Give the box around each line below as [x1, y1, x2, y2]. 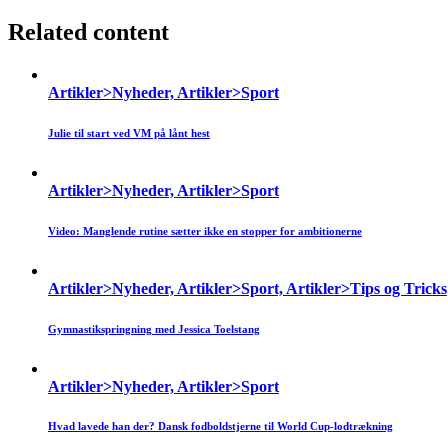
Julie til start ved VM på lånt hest [48, 126, 210, 139]
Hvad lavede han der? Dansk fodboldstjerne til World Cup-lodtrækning [48, 420, 393, 433]
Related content [8, 18, 169, 45]
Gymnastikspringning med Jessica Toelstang [48, 322, 260, 335]
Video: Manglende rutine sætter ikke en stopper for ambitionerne [48, 224, 362, 237]
